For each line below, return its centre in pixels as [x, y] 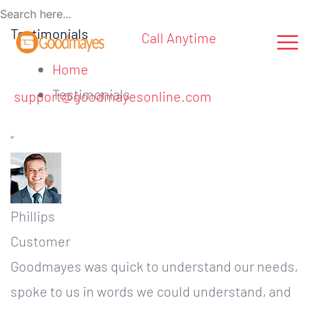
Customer [40, 241]
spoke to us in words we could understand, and [151, 291]
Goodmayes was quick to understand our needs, [154, 266]
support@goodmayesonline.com [113, 96]
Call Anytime [179, 38]
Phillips [33, 216]
